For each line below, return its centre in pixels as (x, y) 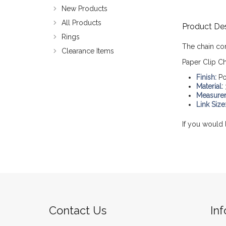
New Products (84, 9)
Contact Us (78, 210)
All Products (81, 23)
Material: (210, 86)
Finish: (206, 77)
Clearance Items (88, 51)
